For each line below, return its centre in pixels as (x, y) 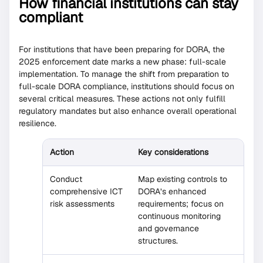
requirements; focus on (181, 203)
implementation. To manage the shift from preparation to (124, 74)
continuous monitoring (179, 216)
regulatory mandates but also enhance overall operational (128, 111)
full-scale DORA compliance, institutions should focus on (127, 87)
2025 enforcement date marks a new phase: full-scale (122, 62)
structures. (158, 240)
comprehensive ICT (86, 191)
